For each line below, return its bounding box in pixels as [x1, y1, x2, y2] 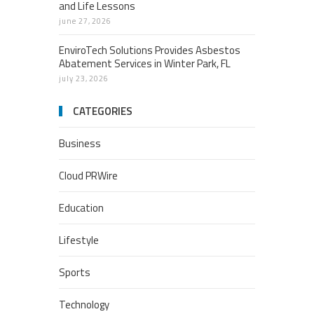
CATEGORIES [73, 103, 132, 120]
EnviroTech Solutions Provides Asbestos [59, 42, 240, 59]
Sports [59, 264, 90, 281]
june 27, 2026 [59, 15, 112, 27]
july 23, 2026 [59, 73, 109, 85]
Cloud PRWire [59, 168, 118, 184]
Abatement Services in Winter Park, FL [59, 55, 231, 72]
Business [59, 135, 101, 152]
